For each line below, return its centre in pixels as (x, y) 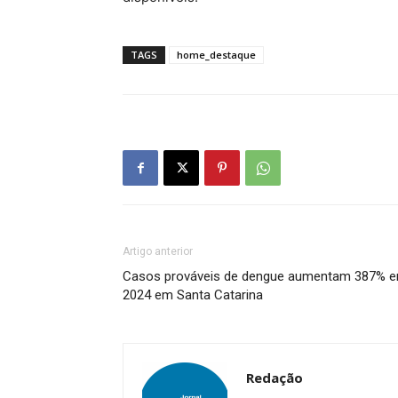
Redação (275, 378)
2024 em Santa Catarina (193, 295)
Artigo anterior (158, 251)
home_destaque (216, 55)
